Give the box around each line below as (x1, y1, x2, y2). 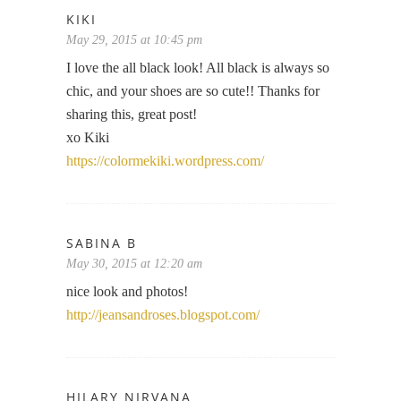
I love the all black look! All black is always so (66, 59, 329, 75)
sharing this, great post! (66, 106, 197, 122)
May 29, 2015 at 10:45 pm (66, 32, 202, 47)
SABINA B (66, 234, 137, 252)
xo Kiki (66, 129, 109, 145)
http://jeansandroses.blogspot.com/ (66, 306, 260, 322)
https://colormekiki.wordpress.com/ (66, 152, 264, 168)
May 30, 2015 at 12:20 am (66, 256, 202, 270)
